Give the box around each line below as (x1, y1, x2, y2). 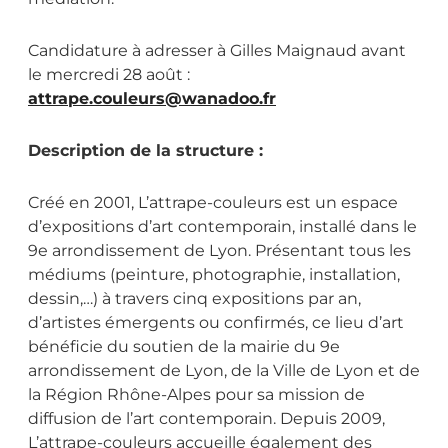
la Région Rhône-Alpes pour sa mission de (28, 385, 365, 405)
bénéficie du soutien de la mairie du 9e (28, 337, 340, 357)
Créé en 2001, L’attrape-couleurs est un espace (28, 193, 398, 213)
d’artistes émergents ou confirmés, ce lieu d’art (28, 313, 404, 333)
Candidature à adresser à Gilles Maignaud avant (28, 41, 406, 61)
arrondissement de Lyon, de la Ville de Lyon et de (28, 361, 420, 381)
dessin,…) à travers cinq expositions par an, (28, 289, 361, 309)
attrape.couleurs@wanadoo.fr (28, 89, 276, 109)
